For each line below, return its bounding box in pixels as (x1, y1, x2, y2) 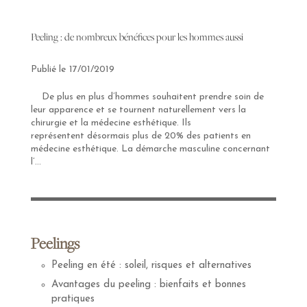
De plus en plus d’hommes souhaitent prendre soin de (30, 91, 264, 102)
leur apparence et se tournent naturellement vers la (30, 104, 246, 115)
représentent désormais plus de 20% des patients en (30, 130, 251, 141)
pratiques (51, 293, 95, 304)
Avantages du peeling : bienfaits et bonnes (51, 279, 246, 290)
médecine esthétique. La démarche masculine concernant (30, 143, 270, 154)
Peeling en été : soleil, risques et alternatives (51, 260, 251, 271)
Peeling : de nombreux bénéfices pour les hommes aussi (30, 29, 243, 43)
